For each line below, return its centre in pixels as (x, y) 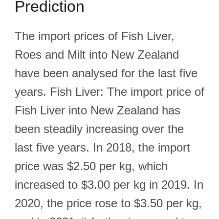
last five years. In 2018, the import (102, 147)
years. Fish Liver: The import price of (109, 92)
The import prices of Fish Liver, (95, 36)
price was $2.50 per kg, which (91, 166)
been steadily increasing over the (99, 129)
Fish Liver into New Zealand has (98, 110)
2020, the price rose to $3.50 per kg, (108, 203)
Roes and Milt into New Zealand (97, 55)
